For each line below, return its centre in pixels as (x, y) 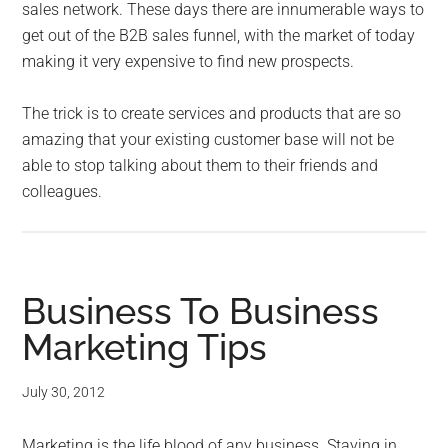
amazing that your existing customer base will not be (208, 140)
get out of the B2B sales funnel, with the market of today (219, 36)
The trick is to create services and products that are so (212, 114)
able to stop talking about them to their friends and (200, 166)
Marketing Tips (145, 347)
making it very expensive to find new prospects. (188, 62)
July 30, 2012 (64, 392)
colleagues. (62, 192)
